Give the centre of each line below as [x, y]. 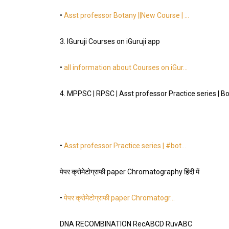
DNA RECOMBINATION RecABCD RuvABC [126, 224]
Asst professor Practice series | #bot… [125, 145]
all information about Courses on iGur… [126, 67]
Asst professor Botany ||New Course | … [127, 15]
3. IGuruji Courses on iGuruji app [110, 41]
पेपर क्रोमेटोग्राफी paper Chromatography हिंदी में [130, 171]
